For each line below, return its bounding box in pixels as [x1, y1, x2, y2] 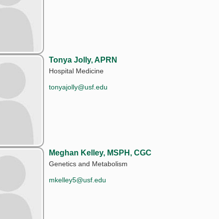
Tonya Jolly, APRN [49, 55, 118, 64]
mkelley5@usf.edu [49, 175, 107, 184]
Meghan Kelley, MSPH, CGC [49, 148, 152, 157]
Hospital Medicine [49, 66, 104, 75]
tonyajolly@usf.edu [49, 83, 108, 91]
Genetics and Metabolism [49, 159, 128, 168]
